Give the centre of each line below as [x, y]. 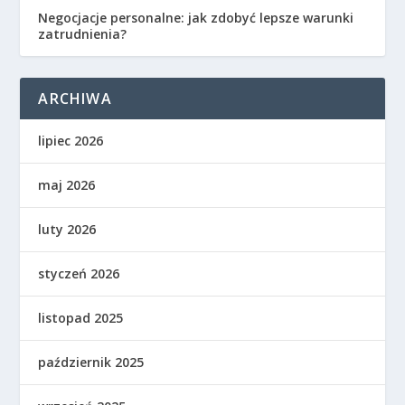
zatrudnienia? [83, 33]
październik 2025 [91, 362]
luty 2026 [67, 229]
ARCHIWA [75, 98]
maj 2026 [67, 184]
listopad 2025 [81, 317]
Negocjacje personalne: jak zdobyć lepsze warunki [196, 17]
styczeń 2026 [79, 273]
